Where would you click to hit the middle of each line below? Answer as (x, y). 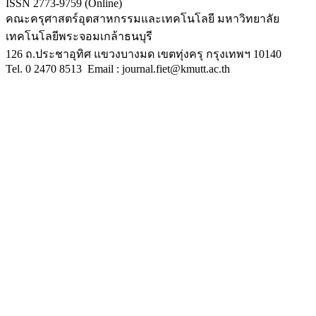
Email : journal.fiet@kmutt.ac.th (159, 69)
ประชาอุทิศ (63, 54)
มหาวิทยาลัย (248, 19)
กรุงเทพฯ (228, 54)
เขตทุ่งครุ (180, 54)
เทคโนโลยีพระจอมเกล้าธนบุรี (79, 37)
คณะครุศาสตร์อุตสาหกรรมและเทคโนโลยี (110, 19)
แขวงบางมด (124, 54)
